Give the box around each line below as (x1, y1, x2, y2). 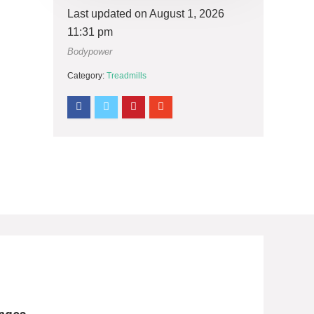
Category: (67, 71, 107, 81)
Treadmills (107, 71, 146, 81)
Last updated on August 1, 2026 (67, 8, 224, 20)
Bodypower (67, 46, 112, 57)
